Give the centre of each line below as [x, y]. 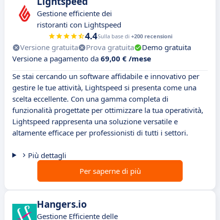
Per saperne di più [110, 171]
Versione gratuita [49, 47]
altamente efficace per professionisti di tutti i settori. [100, 133]
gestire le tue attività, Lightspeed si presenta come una [104, 88]
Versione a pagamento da [56, 59]
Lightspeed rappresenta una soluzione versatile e [95, 122]
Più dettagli [47, 155]
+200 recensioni [151, 36]
